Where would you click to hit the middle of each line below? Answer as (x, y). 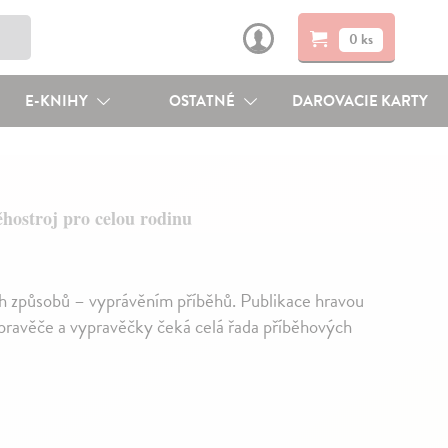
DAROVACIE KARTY (360, 101)
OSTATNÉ (204, 101)
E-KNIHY (57, 101)
